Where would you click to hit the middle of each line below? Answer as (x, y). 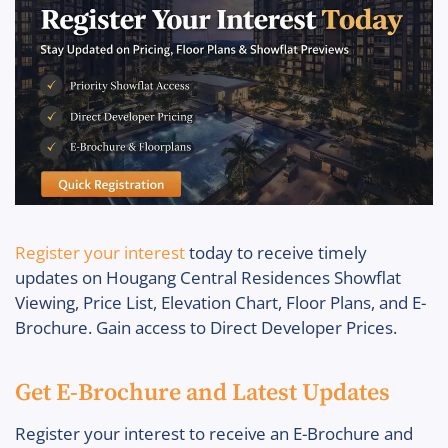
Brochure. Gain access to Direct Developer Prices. (206, 327)
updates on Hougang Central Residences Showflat (208, 277)
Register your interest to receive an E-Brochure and (214, 433)
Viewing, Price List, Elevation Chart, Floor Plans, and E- (220, 302)
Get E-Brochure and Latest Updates (202, 392)
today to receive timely (276, 252)
